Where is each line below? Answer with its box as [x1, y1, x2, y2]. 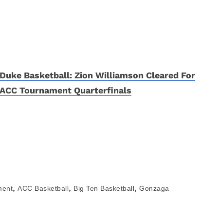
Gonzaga [139, 184, 169, 192]
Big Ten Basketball [73, 184, 134, 192]
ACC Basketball [18, 184, 69, 192]
